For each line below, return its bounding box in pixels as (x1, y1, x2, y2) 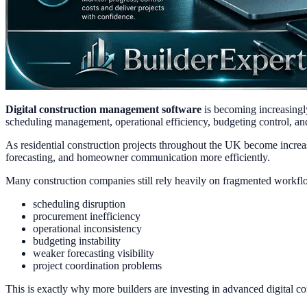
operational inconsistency (33, 222, 142, 234)
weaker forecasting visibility (33, 247, 154, 259)
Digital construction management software (5, 103, 201, 115)
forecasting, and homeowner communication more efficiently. (5, 151, 270, 163)
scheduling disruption (33, 197, 125, 210)
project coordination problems (33, 259, 162, 271)
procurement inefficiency (33, 210, 140, 222)
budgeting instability (33, 234, 121, 247)
